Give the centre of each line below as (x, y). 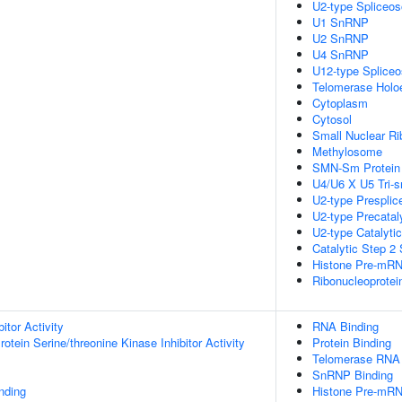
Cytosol (332, 119)
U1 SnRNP (341, 22)
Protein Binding (352, 342)
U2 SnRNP (341, 38)
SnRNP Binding (353, 375)
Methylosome (347, 151)
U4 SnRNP (341, 54)
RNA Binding (345, 326)
